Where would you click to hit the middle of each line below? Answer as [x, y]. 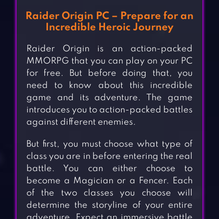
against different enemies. [81, 122]
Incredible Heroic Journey [109, 28]
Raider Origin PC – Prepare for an [109, 17]
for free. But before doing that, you [109, 74]
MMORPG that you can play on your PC [109, 61]
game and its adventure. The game [109, 98]
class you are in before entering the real [109, 157]
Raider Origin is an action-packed [109, 49]
